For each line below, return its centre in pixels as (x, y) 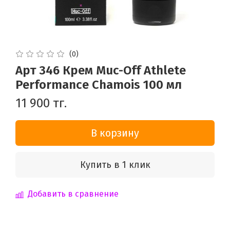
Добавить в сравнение (73, 194)
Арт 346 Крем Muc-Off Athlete (101, 70)
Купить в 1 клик (115, 165)
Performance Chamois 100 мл (99, 84)
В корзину (115, 133)
